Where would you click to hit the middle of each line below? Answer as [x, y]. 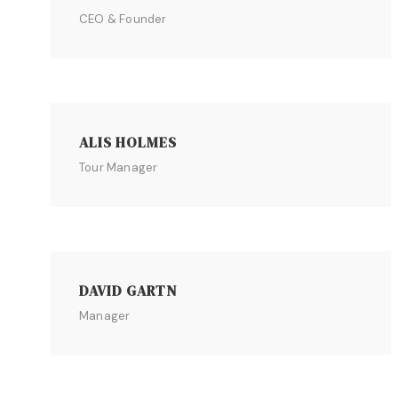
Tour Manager [119, 167]
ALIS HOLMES [128, 142]
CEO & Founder [123, 19]
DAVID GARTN [128, 291]
